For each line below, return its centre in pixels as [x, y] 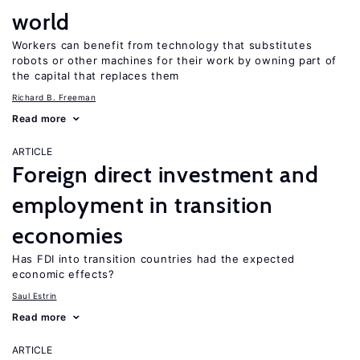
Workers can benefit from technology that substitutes [162, 45]
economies [68, 235]
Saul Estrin [35, 296]
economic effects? [63, 274]
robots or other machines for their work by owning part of [174, 60]
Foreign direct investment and [166, 174]
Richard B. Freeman [54, 97]
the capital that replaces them [96, 76]
